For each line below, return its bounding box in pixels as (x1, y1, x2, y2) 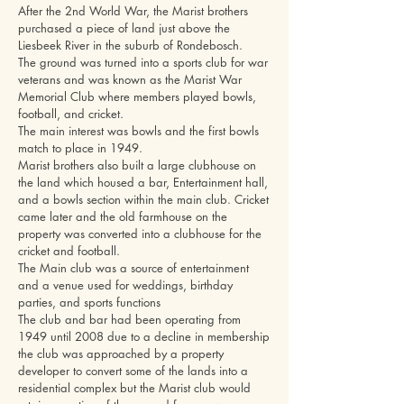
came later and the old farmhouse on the (18, 207, 227, 225)
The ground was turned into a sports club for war (18, 53, 268, 70)
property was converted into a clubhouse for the (18, 225, 262, 242)
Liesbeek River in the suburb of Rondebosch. (18, 36, 243, 53)
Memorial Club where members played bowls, (18, 87, 256, 105)
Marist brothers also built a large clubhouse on (18, 156, 256, 173)
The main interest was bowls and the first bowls (18, 122, 259, 139)
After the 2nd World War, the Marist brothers (18, 2, 248, 19)
